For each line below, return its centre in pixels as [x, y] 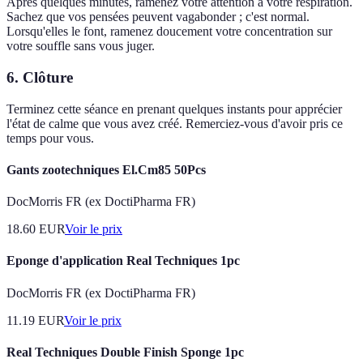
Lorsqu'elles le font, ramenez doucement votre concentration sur [169, 32]
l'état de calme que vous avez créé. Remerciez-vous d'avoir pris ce [175, 123]
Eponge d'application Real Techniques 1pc [123, 261]
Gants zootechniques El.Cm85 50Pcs [106, 169]
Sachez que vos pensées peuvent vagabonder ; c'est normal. [158, 17]
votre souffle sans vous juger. [81, 46]
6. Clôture [40, 77]
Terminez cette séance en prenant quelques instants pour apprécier [174, 109]
